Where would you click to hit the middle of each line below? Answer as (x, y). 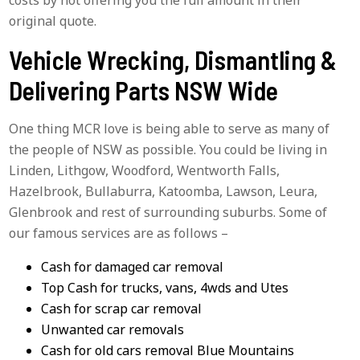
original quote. (53, 20)
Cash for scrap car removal (122, 308)
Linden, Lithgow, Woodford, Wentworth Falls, (145, 170)
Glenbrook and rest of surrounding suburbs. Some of (168, 212)
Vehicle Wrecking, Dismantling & (173, 59)
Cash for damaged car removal (133, 266)
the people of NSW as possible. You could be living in (168, 149)
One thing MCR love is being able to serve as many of (170, 128)
